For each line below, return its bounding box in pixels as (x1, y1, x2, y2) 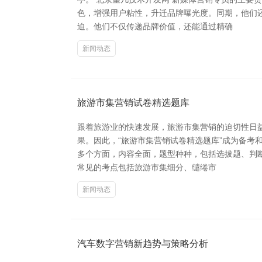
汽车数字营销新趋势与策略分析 (77, 239, 208, 249)
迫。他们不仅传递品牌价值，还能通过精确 (77, 22, 233, 31)
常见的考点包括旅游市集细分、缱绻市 (77, 163, 216, 172)
